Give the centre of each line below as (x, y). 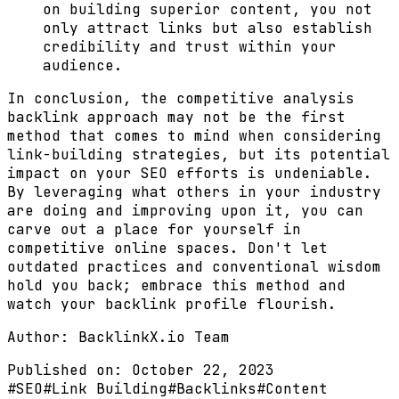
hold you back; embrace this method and (176, 285)
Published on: (65, 370)
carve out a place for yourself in (154, 229)
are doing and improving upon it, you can (185, 211)
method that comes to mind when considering (194, 136)
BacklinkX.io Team (150, 337)
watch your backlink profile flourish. (172, 304)
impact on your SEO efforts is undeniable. (190, 173)
